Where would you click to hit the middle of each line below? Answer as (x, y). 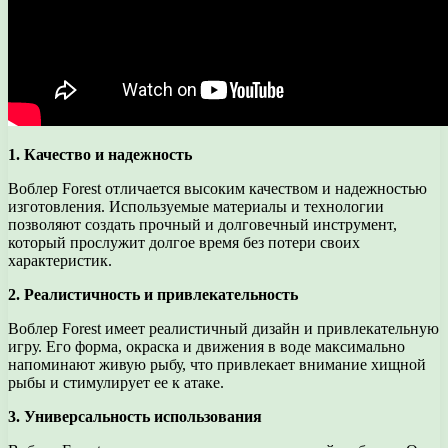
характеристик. (60, 261)
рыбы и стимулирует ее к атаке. (116, 383)
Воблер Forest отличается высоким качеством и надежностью (217, 189)
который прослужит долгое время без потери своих (184, 243)
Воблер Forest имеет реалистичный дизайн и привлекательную (223, 329)
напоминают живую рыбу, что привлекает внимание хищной (217, 365)
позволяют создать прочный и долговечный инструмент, (202, 225)
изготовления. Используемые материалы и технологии (196, 207)
